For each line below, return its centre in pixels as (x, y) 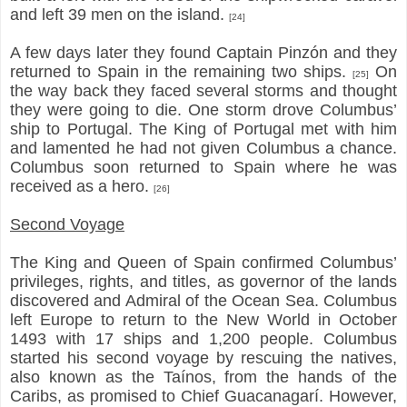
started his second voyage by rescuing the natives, (203, 357)
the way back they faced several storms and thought (203, 90)
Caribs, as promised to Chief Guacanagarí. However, (203, 396)
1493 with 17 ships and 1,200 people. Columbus (203, 338)
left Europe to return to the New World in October (203, 319)
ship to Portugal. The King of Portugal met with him (203, 129)
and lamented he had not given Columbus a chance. (203, 148)
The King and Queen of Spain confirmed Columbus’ (203, 262)
